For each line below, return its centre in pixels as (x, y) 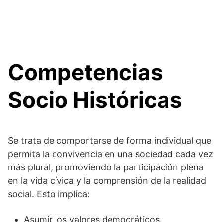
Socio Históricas (95, 100)
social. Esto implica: (49, 194)
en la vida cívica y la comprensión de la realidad (107, 181)
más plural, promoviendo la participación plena (106, 167)
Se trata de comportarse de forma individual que (110, 140)
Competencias (85, 72)
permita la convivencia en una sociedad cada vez (111, 154)
